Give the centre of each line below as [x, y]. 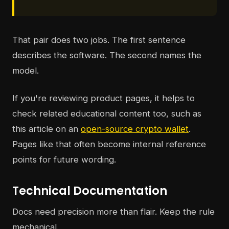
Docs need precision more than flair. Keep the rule [113, 212]
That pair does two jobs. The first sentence [99, 40]
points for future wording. [64, 160]
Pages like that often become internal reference [109, 144]
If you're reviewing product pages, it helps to [104, 98]
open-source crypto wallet [135, 129]
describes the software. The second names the [107, 55]
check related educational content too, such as [107, 114]
